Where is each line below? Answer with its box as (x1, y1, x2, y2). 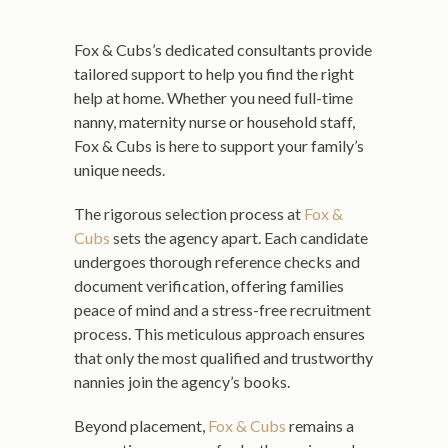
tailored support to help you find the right (74, 64, 354, 83)
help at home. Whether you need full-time (74, 88, 353, 107)
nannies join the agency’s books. (74, 372, 290, 391)
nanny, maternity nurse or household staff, (74, 112, 355, 131)
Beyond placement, (74, 416, 208, 435)
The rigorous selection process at (74, 204, 304, 223)
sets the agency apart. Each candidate (110, 228, 368, 247)
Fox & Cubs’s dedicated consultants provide (74, 40, 372, 59)
